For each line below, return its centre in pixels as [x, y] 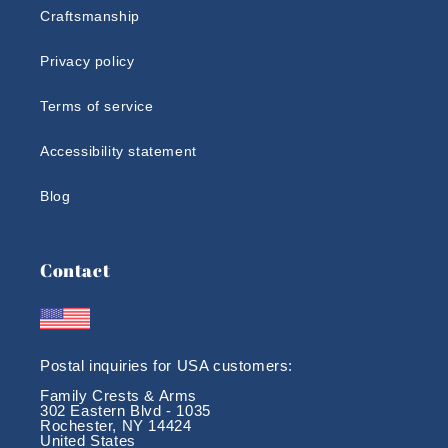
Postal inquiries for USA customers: [166, 365]
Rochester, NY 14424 [116, 425]
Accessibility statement [118, 151]
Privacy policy [87, 61]
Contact [75, 270]
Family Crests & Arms [118, 395]
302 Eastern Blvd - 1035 [125, 410]
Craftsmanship [90, 16]
